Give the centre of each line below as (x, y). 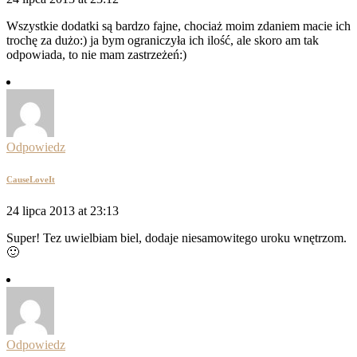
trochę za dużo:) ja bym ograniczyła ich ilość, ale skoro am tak (163, 41)
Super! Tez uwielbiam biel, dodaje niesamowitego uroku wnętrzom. (177, 238)
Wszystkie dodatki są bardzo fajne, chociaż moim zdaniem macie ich (178, 26)
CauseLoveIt (31, 180)
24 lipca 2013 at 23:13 (63, 211)
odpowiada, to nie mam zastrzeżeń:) (96, 55)
